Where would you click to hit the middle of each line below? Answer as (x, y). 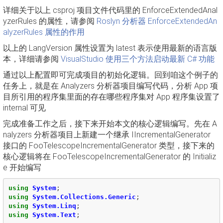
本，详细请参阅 (32, 59)
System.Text (54, 215)
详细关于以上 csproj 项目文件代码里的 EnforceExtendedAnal (110, 10)
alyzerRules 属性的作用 (44, 32)
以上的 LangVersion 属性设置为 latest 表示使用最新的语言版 (110, 48)
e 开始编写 (22, 167)
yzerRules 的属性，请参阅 (50, 21)
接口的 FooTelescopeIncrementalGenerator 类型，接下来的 (109, 146)
